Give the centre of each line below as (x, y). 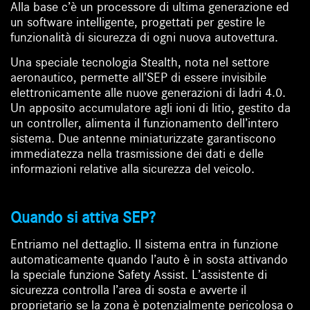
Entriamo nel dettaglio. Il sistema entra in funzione (145, 245)
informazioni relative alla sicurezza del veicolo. (133, 169)
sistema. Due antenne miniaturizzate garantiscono (144, 139)
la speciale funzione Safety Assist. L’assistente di (139, 275)
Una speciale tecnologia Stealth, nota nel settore (140, 63)
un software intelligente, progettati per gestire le (138, 22)
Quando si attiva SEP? (83, 218)
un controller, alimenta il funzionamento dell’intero (145, 124)
